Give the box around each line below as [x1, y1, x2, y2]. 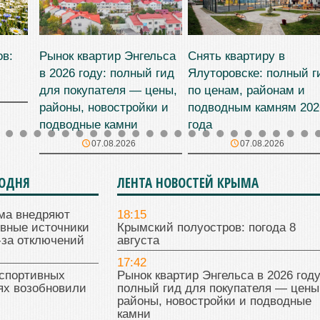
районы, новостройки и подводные [116, 294, 311, 309]
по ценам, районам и [188, 83, 305, 97]
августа [116, 234, 159, 248]
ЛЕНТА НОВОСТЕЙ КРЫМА [116, 174, 259, 193]
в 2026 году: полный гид [39, 66, 174, 80]
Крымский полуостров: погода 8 [116, 221, 296, 235]
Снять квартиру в [188, 49, 285, 63]
